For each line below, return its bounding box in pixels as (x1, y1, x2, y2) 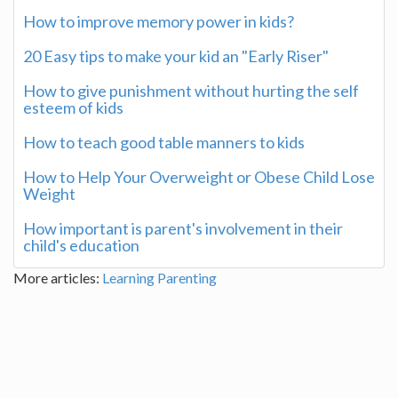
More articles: (13, 268, 102, 286)
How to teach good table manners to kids (23, 131, 305, 152)
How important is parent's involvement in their (23, 218, 343, 238)
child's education (23, 235, 139, 255)
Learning (102, 268, 155, 286)
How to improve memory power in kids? (23, 11, 294, 31)
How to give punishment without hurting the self (23, 80, 359, 100)
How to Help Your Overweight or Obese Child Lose (23, 166, 375, 187)
